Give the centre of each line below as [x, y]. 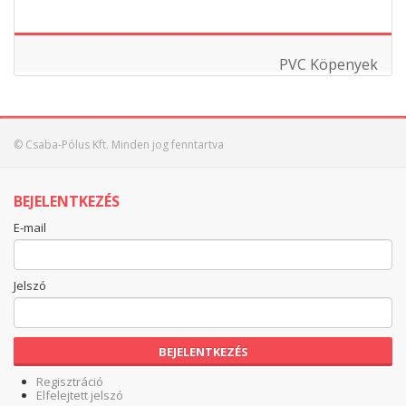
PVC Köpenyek [329, 64]
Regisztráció [70, 382]
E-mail [30, 227]
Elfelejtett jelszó [80, 395]
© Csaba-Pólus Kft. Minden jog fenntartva [119, 145]
